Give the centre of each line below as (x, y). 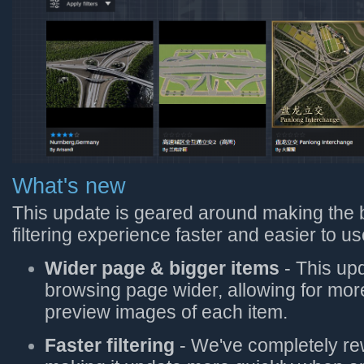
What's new (69, 186)
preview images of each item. (166, 312)
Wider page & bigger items (162, 268)
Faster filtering (110, 345)
